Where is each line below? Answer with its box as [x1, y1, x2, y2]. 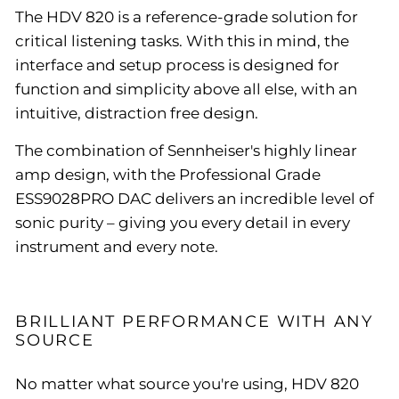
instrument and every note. [15, 237, 218, 256]
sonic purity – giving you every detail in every [15, 213, 350, 232]
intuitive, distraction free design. [15, 103, 258, 122]
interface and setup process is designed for [15, 55, 339, 74]
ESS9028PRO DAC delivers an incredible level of [15, 189, 374, 208]
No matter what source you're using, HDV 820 [15, 374, 359, 393]
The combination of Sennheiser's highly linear [15, 141, 357, 159]
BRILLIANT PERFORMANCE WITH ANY [15, 311, 373, 331]
